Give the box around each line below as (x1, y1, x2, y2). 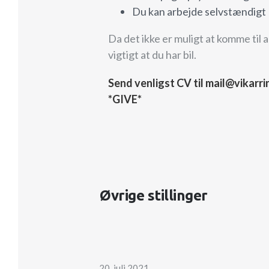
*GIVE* (108, 92, 142, 106)
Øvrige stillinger (100, 187, 208, 204)
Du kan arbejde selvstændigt (132, 4, 267, 18)
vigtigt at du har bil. (108, 47, 197, 61)
